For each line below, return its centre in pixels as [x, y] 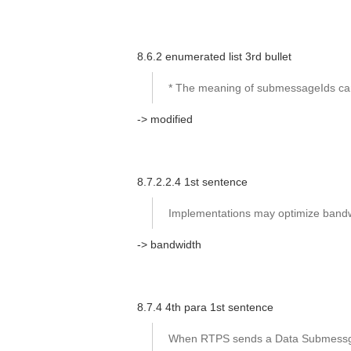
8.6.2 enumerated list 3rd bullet [214, 56]
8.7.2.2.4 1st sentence [192, 182]
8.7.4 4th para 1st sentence [205, 307]
